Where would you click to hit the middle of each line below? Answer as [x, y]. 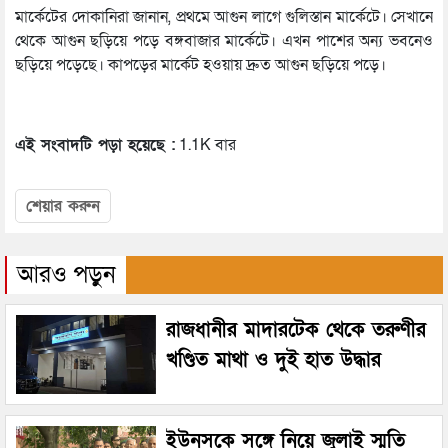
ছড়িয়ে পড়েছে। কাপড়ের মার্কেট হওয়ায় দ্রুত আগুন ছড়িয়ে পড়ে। [200, 65]
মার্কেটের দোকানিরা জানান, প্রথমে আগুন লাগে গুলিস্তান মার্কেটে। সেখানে [224, 17]
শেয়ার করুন [63, 206]
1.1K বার [205, 145]
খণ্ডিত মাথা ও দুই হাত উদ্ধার [273, 360]
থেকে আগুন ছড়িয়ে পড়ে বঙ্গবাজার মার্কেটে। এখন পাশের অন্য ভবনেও [224, 41]
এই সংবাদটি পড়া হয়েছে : [95, 145]
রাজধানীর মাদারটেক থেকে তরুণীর [296, 330]
